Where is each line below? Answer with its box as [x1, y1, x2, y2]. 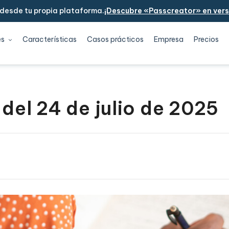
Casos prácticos [86, 35, 144, 44]
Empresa [154, 35, 184, 44]
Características [22, 35, 77, 44]
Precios [194, 35, 219, 44]
